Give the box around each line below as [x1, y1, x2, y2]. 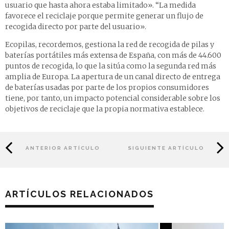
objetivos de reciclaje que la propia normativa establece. [5, 104, 204, 114]
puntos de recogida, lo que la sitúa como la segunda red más [5, 61, 216, 71]
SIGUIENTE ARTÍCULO [127, 145, 204, 151]
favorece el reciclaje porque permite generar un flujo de [5, 11, 203, 21]
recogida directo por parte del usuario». [5, 22, 146, 32]
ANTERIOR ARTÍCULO [26, 145, 101, 151]
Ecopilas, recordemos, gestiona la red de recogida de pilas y [5, 40, 214, 50]
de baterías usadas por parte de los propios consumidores [5, 83, 209, 93]
